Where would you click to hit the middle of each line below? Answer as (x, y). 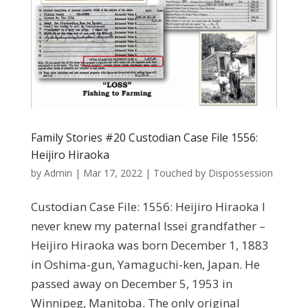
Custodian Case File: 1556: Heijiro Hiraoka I (148, 207)
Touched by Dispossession (213, 173)
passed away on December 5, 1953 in (131, 284)
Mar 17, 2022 (112, 173)
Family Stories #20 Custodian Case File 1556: (144, 138)
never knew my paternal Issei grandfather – (148, 226)
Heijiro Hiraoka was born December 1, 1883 (150, 245)
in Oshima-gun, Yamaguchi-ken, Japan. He (145, 265)
